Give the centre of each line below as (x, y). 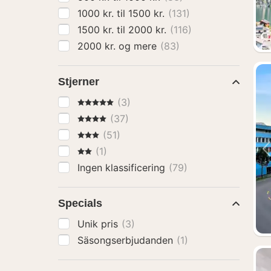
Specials (80, 203)
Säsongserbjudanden (127, 240)
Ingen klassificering (123, 168)
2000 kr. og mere (139, 46)
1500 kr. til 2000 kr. (149, 30)
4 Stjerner (99, 118)
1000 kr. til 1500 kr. (148, 13)
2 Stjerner (99, 151)
